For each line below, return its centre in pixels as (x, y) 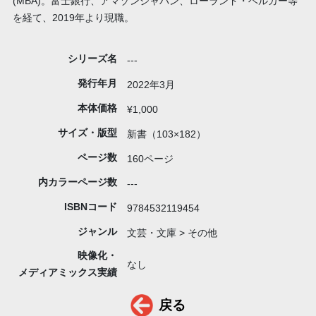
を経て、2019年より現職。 (73, 18)
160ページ (151, 159)
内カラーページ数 (77, 182)
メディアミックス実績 (67, 273)
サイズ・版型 (87, 133)
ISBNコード (90, 207)
